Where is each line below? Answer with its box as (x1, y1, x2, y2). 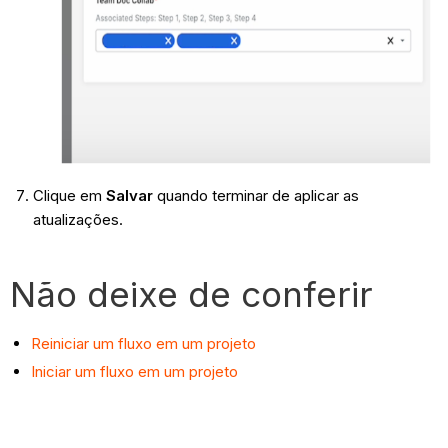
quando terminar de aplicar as (152, 186, 359, 206)
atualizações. (32, 210, 123, 230)
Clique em (32, 186, 106, 206)
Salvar (105, 186, 153, 206)
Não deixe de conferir (10, 273, 384, 316)
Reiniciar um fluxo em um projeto (31, 334, 257, 354)
